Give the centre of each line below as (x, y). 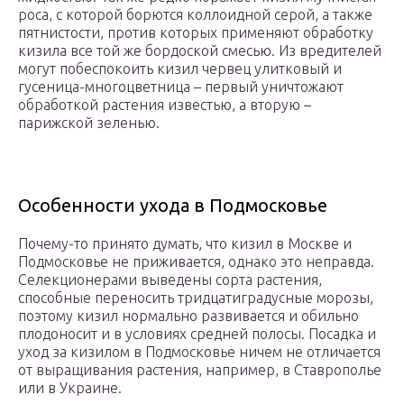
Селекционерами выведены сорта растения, (170, 279)
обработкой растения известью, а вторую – (165, 104)
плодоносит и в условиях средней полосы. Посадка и (197, 333)
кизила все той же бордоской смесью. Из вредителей (200, 50)
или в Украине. (70, 387)
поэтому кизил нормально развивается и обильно (188, 315)
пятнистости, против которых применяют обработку (196, 32)
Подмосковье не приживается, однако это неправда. (196, 261)
